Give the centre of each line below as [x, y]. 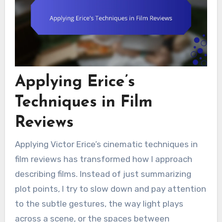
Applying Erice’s [75, 83]
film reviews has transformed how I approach [103, 159]
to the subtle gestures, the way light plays [99, 203]
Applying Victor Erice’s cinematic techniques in [106, 144]
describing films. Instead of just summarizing [103, 174]
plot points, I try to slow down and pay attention [110, 189]
